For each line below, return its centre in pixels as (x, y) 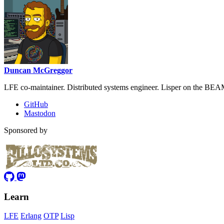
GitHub (36, 104)
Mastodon (40, 113)
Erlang (31, 216)
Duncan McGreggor (38, 70)
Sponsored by (26, 130)
